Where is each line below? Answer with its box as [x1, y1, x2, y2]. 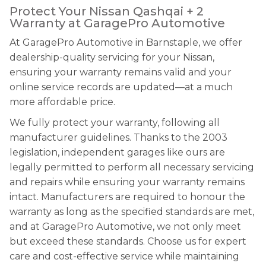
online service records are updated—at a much [9, 81, 233, 93]
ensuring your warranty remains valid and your [9, 66, 232, 78]
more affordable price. [9, 96, 115, 107]
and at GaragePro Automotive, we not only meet [9, 221, 241, 232]
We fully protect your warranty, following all [9, 117, 220, 128]
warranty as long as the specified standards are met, [9, 206, 254, 217]
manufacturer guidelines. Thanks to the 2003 [9, 132, 227, 143]
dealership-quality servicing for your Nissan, [9, 52, 214, 63]
